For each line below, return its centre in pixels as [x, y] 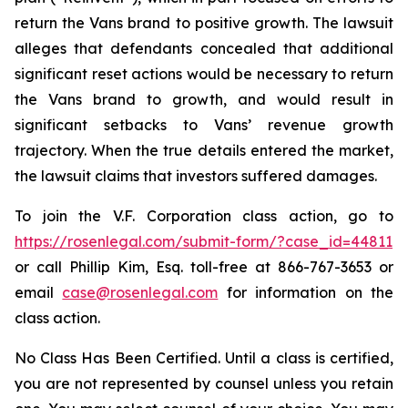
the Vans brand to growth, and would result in [204, 99]
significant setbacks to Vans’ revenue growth [204, 125]
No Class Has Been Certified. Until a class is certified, [204, 358]
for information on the [306, 292]
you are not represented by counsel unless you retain [204, 383]
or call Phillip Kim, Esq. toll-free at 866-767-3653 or [204, 267]
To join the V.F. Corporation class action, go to [204, 216]
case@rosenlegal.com [140, 292]
